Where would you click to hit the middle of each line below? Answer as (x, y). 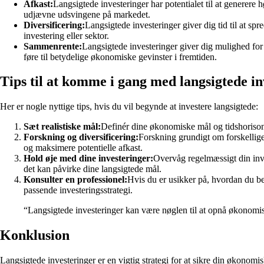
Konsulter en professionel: (75, 180)
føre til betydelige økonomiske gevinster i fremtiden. (120, 57)
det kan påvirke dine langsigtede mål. (93, 169)
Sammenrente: (53, 46)
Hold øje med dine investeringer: (88, 159)
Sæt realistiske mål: (62, 127)
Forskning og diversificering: (81, 137)
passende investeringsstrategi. (78, 190)
